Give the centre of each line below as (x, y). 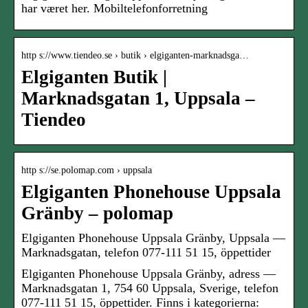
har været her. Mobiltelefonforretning (114, 9)
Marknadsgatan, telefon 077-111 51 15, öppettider (146, 253)
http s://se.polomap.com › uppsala (87, 170)
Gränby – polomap (97, 213)
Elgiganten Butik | (94, 77)
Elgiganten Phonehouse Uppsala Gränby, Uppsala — (153, 238)
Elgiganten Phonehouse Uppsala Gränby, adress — (148, 274)
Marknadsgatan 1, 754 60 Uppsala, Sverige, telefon (150, 288)
